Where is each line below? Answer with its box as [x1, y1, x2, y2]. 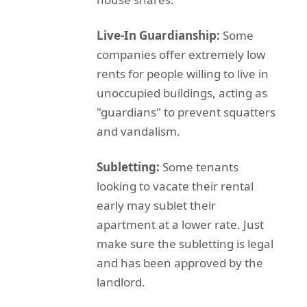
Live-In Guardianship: [96, 27, 220, 43]
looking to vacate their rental [96, 177, 254, 194]
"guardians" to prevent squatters [96, 103, 275, 120]
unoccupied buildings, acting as [96, 84, 267, 101]
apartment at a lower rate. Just [96, 216, 264, 232]
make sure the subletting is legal [96, 235, 273, 251]
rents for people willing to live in [96, 65, 269, 82]
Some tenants [159, 158, 238, 175]
